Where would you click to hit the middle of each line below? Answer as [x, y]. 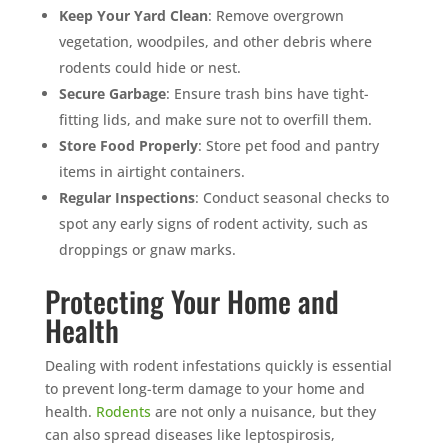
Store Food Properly [128, 145]
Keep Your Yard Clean [133, 15]
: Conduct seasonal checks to [291, 197]
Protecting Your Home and [191, 300]
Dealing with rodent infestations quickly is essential [218, 365]
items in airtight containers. [151, 171]
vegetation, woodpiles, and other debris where [215, 41]
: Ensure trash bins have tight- [267, 93]
